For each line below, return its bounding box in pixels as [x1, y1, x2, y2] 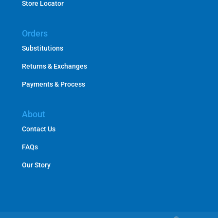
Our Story [21, 161, 51, 169]
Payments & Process [21, 80, 85, 88]
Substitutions [21, 44, 63, 52]
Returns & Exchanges [21, 62, 87, 70]
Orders [21, 28, 48, 38]
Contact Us [21, 125, 55, 133]
